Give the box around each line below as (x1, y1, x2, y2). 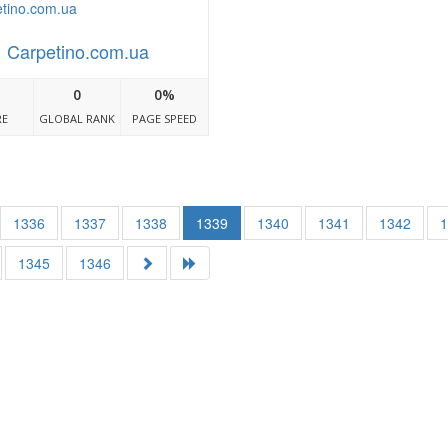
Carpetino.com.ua (6, 38, 149, 65)
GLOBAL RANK (39, 111, 116, 127)
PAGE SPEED (132, 111, 198, 127)
